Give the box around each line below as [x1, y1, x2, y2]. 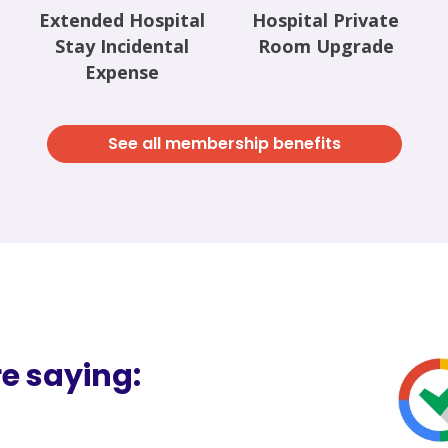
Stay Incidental [55, 34, 190, 59]
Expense [85, 60, 160, 85]
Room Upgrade [257, 34, 394, 59]
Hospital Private [252, 8, 400, 33]
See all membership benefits [107, 132, 341, 156]
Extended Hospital [39, 8, 206, 33]
